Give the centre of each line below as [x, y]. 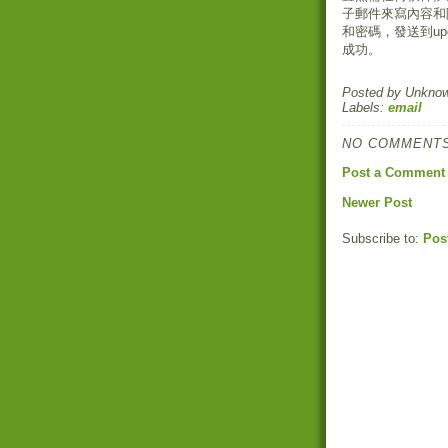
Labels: [365, 107]
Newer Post [377, 202]
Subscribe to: [382, 238]
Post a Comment [393, 172]
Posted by [373, 92]
